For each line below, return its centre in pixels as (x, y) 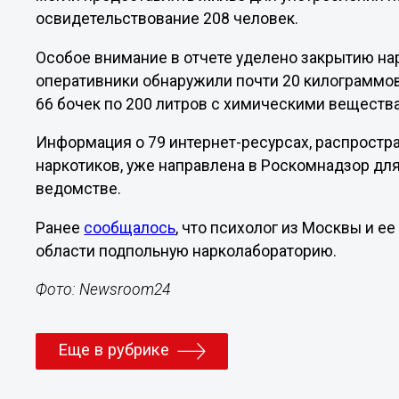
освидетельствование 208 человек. (167, 18)
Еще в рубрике (114, 350)
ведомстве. (79, 189)
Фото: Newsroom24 (103, 290)
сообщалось (130, 228)
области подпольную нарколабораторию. (187, 251)
